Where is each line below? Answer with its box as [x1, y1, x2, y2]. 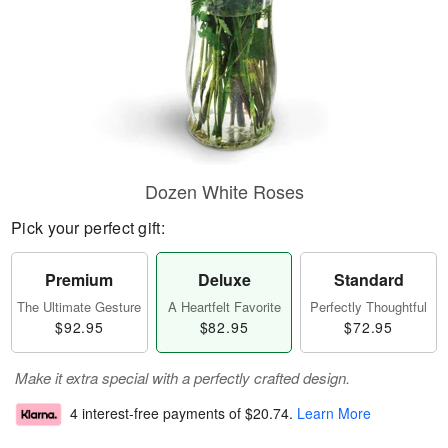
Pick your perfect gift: [11, 216, 165, 239]
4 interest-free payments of [70, 403, 245, 424]
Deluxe [197, 268, 251, 291]
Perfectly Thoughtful [310, 297, 428, 316]
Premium [45, 268, 114, 291]
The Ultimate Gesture [17, 297, 142, 316]
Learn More [297, 403, 371, 424]
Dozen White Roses [144, 178, 304, 204]
